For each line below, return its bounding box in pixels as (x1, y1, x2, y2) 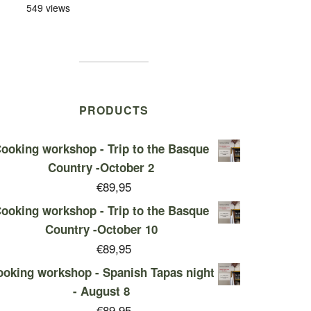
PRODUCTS (78, 102, 149, 119)
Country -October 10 (44, 221, 158, 238)
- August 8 (72, 283, 130, 300)
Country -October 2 (48, 159, 154, 176)
